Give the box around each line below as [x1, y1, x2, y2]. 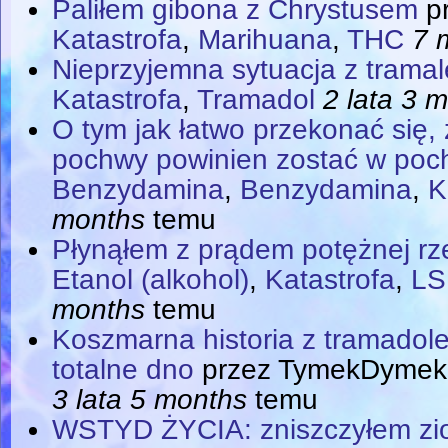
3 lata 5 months [51, 383, 247, 415]
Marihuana [197, 23, 332, 55]
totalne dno [51, 353, 194, 385]
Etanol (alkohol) [51, 263, 249, 295]
